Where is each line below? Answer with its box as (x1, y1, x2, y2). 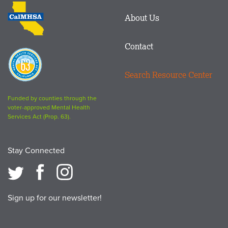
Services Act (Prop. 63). (8, 113, 71, 121)
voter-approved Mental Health (8, 104, 90, 111)
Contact (124, 41, 153, 52)
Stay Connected (8, 146, 65, 156)
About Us (124, 12, 159, 24)
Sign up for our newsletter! (8, 193, 102, 204)
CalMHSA (8, 2, 42, 13)
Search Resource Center (124, 69, 212, 81)
